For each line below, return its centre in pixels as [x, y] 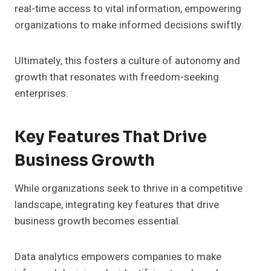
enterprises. [41, 94]
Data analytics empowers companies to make [118, 257]
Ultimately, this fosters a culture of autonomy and [127, 61]
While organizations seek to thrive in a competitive [129, 189]
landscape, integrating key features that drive [117, 205]
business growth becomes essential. [98, 221]
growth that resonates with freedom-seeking [117, 77]
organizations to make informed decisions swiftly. [129, 25]
